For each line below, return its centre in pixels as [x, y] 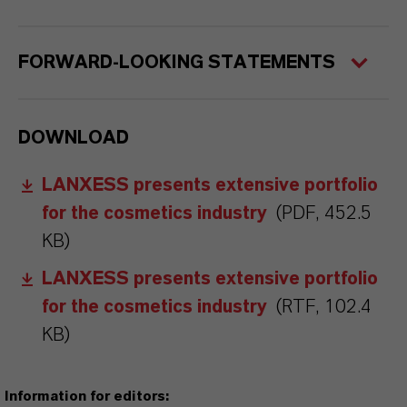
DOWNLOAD [74, 138]
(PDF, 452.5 [324, 213]
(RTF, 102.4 [324, 307]
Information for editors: [87, 396]
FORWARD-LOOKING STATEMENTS [177, 62]
